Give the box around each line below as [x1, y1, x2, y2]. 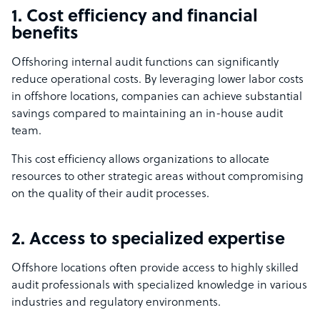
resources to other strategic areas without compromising [11, 171, 304, 184]
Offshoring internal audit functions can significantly [11, 56, 279, 70]
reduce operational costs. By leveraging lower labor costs [11, 74, 304, 87]
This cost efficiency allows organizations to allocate [11, 154, 269, 167]
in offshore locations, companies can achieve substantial [11, 91, 302, 104]
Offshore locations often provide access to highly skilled [11, 262, 299, 276]
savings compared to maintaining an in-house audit [11, 108, 283, 121]
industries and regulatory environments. [11, 296, 221, 310]
